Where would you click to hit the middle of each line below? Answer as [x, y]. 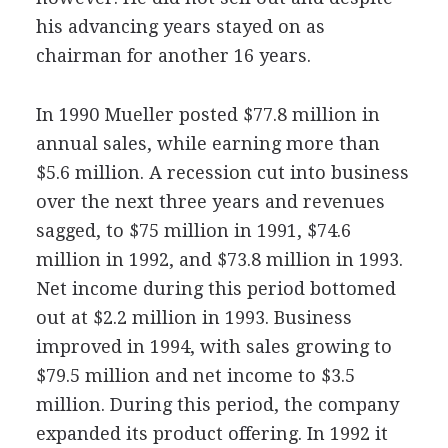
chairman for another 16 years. [173, 55]
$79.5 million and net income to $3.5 [195, 375]
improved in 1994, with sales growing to [213, 346]
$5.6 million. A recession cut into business [222, 172]
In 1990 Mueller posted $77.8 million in [207, 114]
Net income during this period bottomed [215, 288]
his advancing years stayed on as [180, 26]
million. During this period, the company [217, 404]
